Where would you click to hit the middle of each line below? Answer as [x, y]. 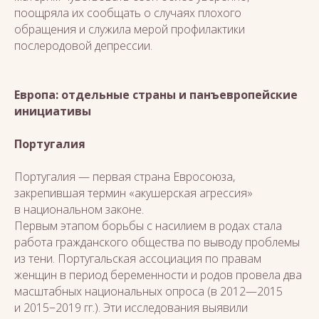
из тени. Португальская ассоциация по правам [138, 258]
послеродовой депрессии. [83, 46]
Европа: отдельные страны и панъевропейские [156, 95]
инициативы [53, 111]
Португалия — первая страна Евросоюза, [125, 177]
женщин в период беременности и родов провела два [158, 275]
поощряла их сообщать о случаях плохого [128, 13]
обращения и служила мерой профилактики [130, 29]
